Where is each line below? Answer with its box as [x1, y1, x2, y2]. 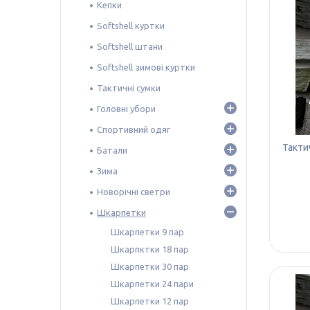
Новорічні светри [97, 186, 170, 197]
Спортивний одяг [97, 124, 170, 134]
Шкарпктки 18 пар [111, 244, 189, 254]
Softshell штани [97, 41, 163, 51]
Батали [97, 145, 127, 155]
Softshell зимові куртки [97, 62, 195, 72]
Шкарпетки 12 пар [111, 295, 189, 306]
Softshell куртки [97, 20, 165, 30]
